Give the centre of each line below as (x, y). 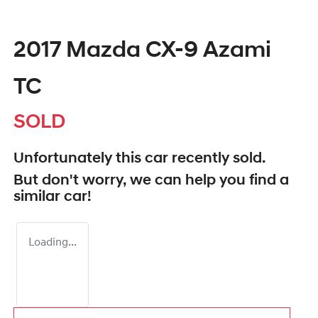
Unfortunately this (79, 159)
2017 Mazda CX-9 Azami (142, 51)
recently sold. (217, 159)
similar (39, 197)
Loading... (53, 243)
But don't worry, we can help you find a (151, 181)
